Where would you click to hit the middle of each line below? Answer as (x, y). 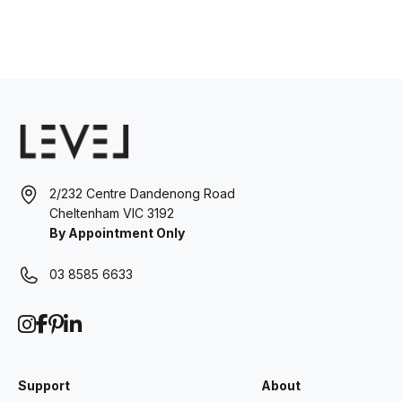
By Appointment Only (117, 233)
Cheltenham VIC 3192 (112, 214)
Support (44, 386)
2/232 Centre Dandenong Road (142, 194)
